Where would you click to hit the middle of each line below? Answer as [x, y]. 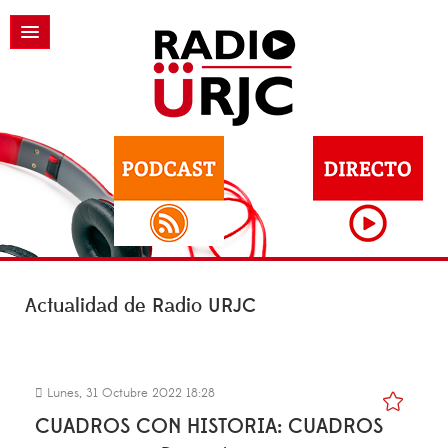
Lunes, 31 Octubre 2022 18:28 [129, 393]
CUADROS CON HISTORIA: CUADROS [209, 426]
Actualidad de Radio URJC [140, 306]
